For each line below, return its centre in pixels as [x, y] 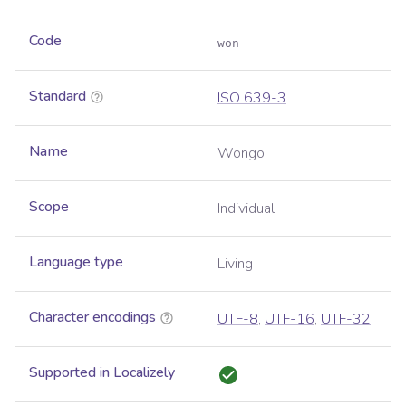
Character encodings [92, 318]
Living [235, 264]
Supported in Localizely [102, 373]
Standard [58, 97]
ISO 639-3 [252, 98]
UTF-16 [290, 319]
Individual [246, 209]
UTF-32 [346, 319]
